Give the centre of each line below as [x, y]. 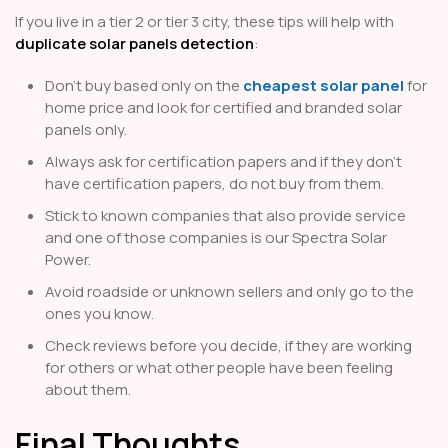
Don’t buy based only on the [144, 86]
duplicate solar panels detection [134, 44]
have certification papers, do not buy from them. [214, 184]
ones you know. [99, 314]
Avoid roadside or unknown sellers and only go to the [229, 292]
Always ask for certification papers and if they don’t [223, 162]
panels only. [86, 130]
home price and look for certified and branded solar [223, 108]
